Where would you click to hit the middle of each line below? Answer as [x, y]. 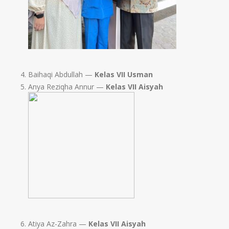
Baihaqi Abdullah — [61, 75]
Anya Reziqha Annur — [67, 87]
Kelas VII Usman [124, 75]
